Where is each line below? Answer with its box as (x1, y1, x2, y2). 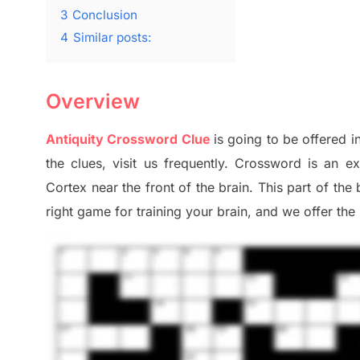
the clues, (46, 155, 107, 172)
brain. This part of (219, 179, 333, 196)
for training (115, 203, 182, 220)
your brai (182, 203, 240, 220)
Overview (46, 89, 140, 114)
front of (145, 179, 196, 196)
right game (46, 203, 115, 220)
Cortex (46, 179, 92, 196)
